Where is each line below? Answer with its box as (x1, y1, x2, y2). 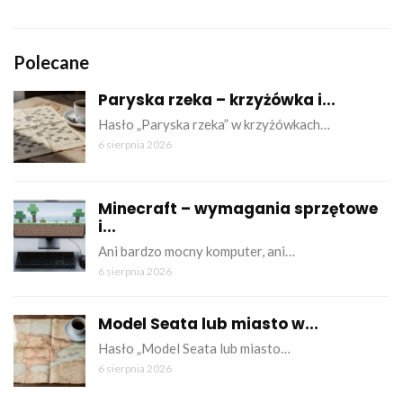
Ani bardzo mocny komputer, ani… (98, 242, 295, 259)
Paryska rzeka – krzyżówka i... (98, 88, 336, 111)
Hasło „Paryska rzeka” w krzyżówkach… (98, 115, 330, 132)
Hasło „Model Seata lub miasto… (98, 339, 291, 356)
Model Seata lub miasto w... (98, 312, 318, 335)
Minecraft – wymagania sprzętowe (98, 197, 378, 219)
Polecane (13, 50, 89, 73)
